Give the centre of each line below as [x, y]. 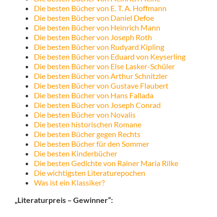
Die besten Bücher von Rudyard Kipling [99, 47]
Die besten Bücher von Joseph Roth [93, 37]
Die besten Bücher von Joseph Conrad [97, 105]
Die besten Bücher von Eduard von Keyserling [109, 57]
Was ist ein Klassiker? [69, 183]
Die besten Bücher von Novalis [85, 115]
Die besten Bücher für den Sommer [91, 144]
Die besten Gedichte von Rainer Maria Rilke [106, 163]
